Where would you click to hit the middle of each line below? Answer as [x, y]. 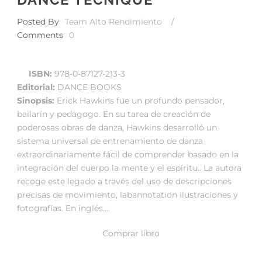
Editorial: [36, 87]
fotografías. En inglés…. [63, 208]
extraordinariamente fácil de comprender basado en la [128, 154]
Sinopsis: [37, 100]
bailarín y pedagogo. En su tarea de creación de [114, 114]
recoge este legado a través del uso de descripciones [124, 181]
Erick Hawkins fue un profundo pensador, [141, 100]
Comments [40, 35]
